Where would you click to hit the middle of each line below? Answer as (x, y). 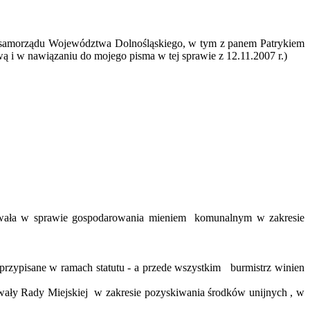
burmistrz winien (268, 268)
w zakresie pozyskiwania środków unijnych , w (200, 293)
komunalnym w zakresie (250, 218)
